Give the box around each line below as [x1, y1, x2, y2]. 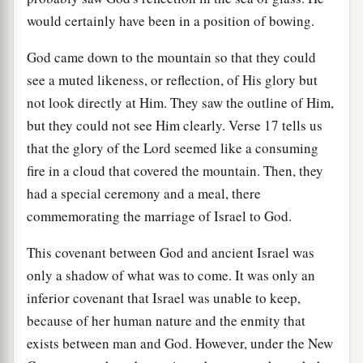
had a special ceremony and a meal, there [27, 183, 261, 203]
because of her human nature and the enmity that [27, 310, 305, 330]
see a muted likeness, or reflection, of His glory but [27, 70, 318, 89]
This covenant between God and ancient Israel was [27, 242, 314, 262]
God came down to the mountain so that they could [27, 47, 316, 66]
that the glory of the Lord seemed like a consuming [27, 138, 318, 157]
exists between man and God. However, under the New [27, 333, 333, 352]
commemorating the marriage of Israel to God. [27, 206, 292, 225]
